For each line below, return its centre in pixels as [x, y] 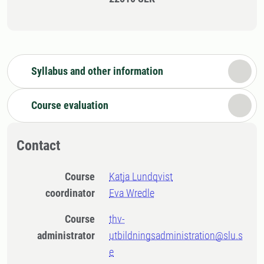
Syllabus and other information [97, 71]
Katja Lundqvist [141, 176]
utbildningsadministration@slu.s [176, 235]
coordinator [70, 193]
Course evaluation [70, 105]
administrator [66, 235]
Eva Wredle [132, 193]
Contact [38, 146]
